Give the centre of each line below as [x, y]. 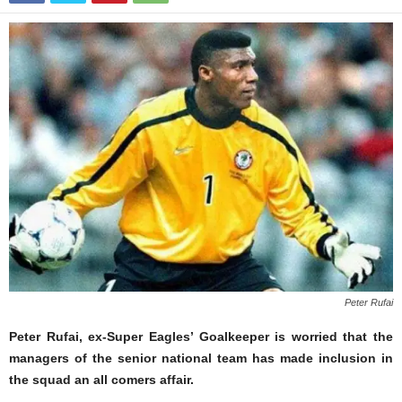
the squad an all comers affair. [101, 379]
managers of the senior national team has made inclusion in [201, 358]
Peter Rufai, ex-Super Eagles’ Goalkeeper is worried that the [201, 336]
